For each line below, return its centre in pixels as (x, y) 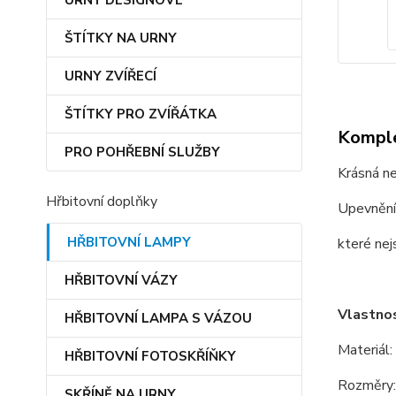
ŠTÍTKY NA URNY (121, 38)
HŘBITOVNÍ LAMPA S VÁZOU (158, 318)
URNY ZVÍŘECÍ (110, 76)
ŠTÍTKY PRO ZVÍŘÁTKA (141, 114)
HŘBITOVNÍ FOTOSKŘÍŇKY (150, 356)
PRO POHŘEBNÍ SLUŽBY (142, 152)
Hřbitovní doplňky (102, 202)
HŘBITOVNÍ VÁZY (121, 280)
